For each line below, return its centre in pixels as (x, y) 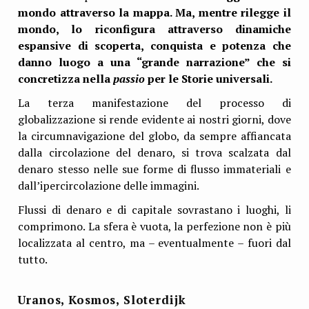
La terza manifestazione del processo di (154, 103)
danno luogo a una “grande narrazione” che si (154, 62)
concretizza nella (66, 78)
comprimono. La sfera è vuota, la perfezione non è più (154, 227)
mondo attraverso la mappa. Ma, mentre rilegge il (154, 12)
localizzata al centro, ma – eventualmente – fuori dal (154, 243)
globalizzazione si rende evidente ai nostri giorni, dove (154, 120)
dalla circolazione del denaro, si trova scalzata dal (154, 153)
